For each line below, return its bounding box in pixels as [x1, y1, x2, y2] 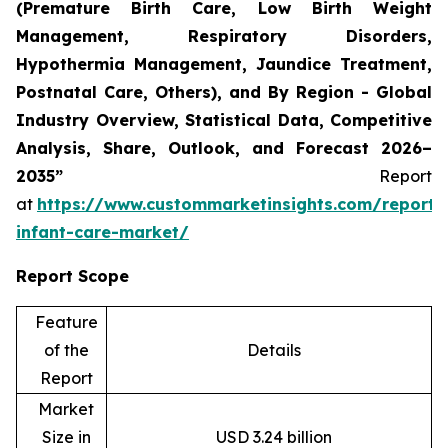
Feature [34, 311, 98, 332]
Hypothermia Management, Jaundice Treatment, [16, 53, 432, 74]
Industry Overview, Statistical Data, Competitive [16, 109, 432, 130]
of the [43, 339, 89, 360]
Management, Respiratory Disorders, [16, 25, 432, 46]
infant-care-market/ [16, 221, 189, 242]
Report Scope [16, 265, 129, 286]
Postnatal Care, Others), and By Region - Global [16, 81, 432, 102]
